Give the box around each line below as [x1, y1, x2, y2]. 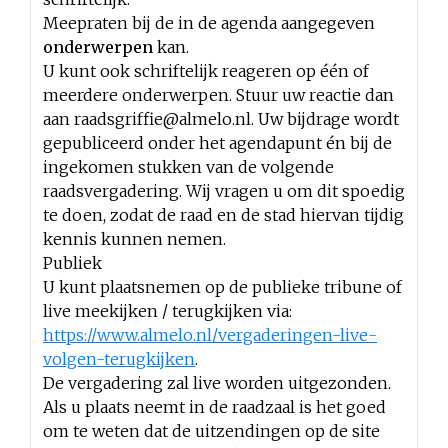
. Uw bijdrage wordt [251, 109, 399, 129]
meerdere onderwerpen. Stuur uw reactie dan [43, 85, 394, 105]
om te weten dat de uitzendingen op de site [43, 421, 380, 441]
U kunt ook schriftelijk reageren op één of [43, 61, 369, 81]
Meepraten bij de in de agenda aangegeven [43, 13, 375, 33]
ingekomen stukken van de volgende [43, 157, 334, 177]
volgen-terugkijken [43, 349, 195, 369]
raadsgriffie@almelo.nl [74, 109, 251, 129]
